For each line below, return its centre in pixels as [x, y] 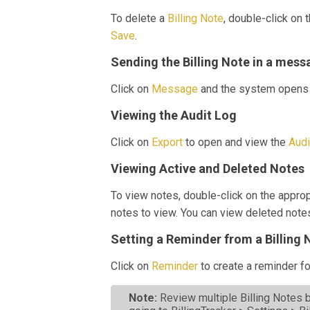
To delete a [139, 18]
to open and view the [236, 142]
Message [175, 89]
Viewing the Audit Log [174, 115]
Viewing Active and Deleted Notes [208, 168]
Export [167, 142]
